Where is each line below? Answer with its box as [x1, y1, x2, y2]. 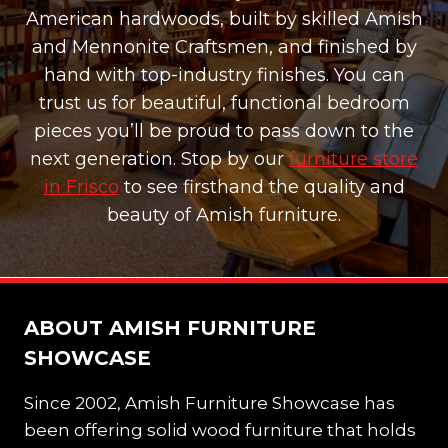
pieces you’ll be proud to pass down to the [34, 120, 414, 143]
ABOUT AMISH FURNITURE [24, 315, 316, 340]
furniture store [289, 148, 418, 171]
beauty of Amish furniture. [107, 204, 341, 227]
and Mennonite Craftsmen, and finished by [31, 36, 417, 59]
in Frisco [43, 176, 119, 199]
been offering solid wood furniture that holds [24, 419, 416, 440]
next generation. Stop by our [30, 148, 289, 171]
